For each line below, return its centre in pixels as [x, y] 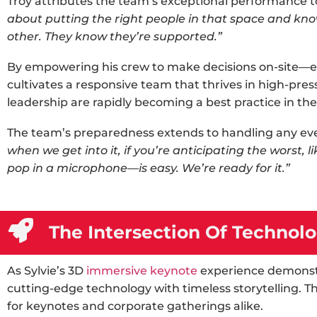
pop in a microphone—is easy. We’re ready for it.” [149, 168]
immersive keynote [142, 271]
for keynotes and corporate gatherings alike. [135, 306]
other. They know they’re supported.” [115, 36]
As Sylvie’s [38, 271]
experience [231, 271]
